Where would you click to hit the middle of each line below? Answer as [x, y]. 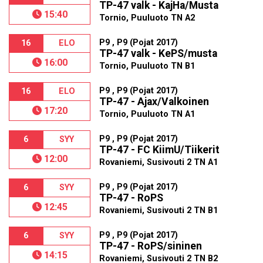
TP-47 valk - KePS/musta [159, 53]
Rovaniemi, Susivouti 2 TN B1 [159, 210]
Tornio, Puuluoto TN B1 [147, 66]
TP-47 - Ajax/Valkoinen [154, 102]
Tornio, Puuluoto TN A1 [147, 114]
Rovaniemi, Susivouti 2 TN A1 [159, 162]
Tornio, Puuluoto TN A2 [147, 18]
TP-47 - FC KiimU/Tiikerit [160, 150]
